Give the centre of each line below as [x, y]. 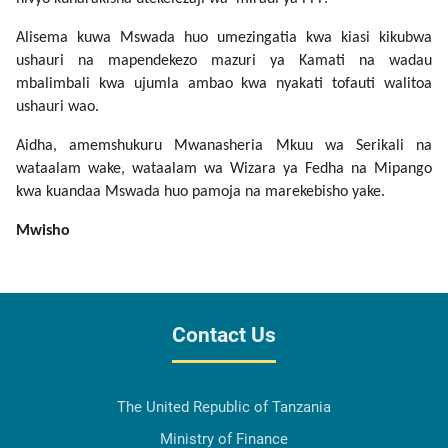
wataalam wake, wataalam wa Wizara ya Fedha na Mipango [224, 169]
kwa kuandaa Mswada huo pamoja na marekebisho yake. [200, 192]
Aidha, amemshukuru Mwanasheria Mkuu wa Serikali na [224, 146]
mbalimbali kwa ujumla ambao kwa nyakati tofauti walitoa [224, 84]
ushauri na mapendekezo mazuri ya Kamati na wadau [224, 61]
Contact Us [224, 335]
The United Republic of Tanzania [224, 407]
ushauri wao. [57, 107]
